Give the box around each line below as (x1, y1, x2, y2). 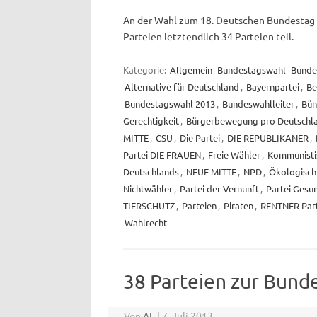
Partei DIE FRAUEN (122, 149, 201, 161)
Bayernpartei (246, 81, 299, 93)
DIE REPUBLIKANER (226, 132, 309, 144)
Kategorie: (122, 64, 168, 76)
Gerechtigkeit (122, 115, 179, 127)
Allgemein (169, 64, 212, 76)
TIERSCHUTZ (122, 200, 175, 212)
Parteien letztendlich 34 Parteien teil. (122, 30, 294, 43)
